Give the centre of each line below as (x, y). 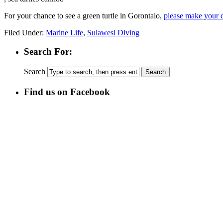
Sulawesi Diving (113, 32)
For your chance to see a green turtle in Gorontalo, (84, 15)
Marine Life (64, 32)
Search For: (48, 52)
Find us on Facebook (67, 92)
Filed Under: (25, 32)
